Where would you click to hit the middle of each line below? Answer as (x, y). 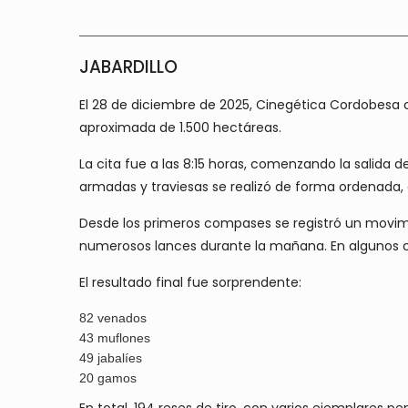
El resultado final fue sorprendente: (190, 282)
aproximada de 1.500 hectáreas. (180, 127)
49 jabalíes (111, 357)
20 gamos (108, 377)
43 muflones (115, 337)
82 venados (113, 317)
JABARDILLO (128, 66)
